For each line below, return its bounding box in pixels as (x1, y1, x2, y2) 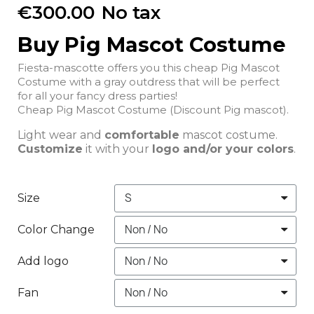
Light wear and (18, 128, 104, 142)
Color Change (18, 222, 95, 236)
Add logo (18, 254, 69, 268)
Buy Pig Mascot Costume (18, 32, 285, 57)
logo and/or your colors (152, 142, 294, 156)
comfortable (104, 128, 179, 142)
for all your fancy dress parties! (18, 88, 180, 102)
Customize (18, 142, 83, 156)
